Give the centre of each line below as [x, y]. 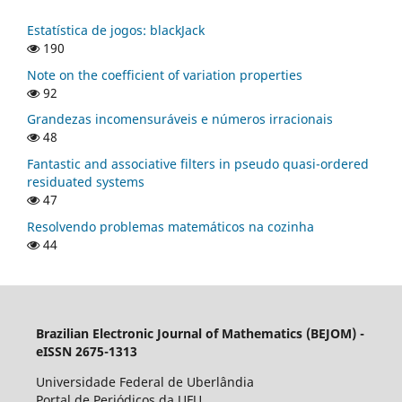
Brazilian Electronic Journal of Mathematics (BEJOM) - [200, 334]
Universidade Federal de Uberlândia [144, 382]
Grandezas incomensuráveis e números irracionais [180, 119]
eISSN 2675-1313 [86, 352]
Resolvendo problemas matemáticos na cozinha [170, 227]
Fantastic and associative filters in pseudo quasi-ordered [198, 164]
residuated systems [86, 182]
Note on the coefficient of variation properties [165, 74]
